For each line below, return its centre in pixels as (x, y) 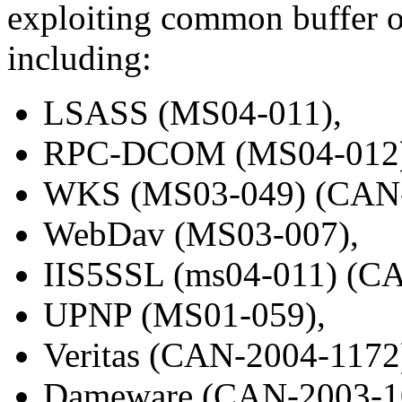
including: (79, 58)
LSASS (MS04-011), (192, 113)
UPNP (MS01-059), (184, 315)
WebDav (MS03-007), (201, 234)
